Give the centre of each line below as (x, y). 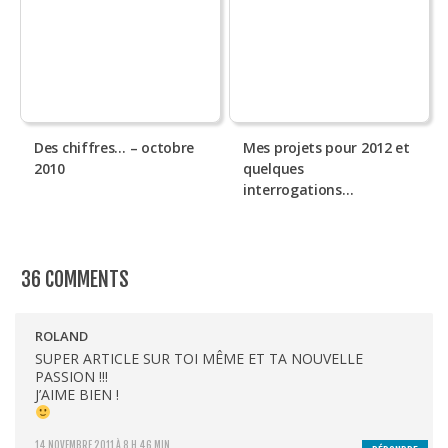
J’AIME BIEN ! (77, 394)
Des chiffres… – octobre (114, 147)
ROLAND (61, 335)
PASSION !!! (71, 376)
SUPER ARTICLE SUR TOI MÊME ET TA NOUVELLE (199, 358)
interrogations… (298, 189)
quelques (273, 168)
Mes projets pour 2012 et (326, 147)
